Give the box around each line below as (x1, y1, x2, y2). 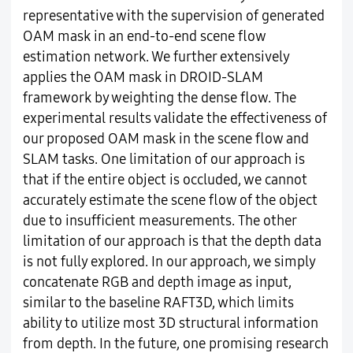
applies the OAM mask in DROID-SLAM (22, 69, 263, 87)
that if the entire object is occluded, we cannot (22, 172, 307, 189)
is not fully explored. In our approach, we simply (22, 254, 315, 271)
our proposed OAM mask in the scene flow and (22, 131, 309, 148)
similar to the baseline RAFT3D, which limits (22, 295, 294, 312)
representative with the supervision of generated (22, 8, 325, 25)
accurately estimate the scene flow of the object (22, 192, 318, 210)
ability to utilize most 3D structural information (22, 315, 318, 333)
